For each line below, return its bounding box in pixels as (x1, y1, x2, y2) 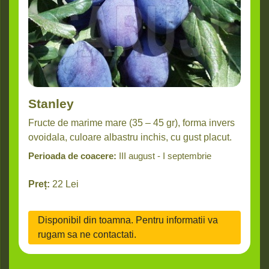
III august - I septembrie (119, 151, 211, 162)
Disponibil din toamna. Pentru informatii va (38, 215, 218, 226)
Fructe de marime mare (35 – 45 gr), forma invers (28, 118, 235, 128)
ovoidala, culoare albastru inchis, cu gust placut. (28, 132, 232, 143)
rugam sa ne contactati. (38, 229, 136, 240)
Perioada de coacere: (28, 151, 116, 162)
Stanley (28, 97, 74, 111)
